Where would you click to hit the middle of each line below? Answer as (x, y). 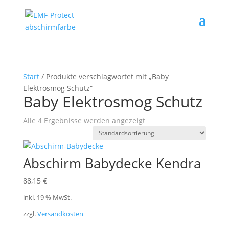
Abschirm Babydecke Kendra (112, 163)
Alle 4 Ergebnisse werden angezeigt (84, 120)
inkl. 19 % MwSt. (47, 198)
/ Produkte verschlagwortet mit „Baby (104, 76)
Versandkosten (60, 214)
